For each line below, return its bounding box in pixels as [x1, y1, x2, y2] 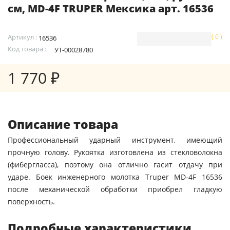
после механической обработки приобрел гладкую [8, 184, 222, 195]
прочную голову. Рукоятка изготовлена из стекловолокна [8, 147, 222, 158]
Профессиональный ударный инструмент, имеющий [8, 135, 222, 145]
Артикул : [8, 32, 37, 42]
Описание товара [8, 116, 118, 133]
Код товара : [8, 44, 46, 54]
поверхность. [8, 197, 55, 207]
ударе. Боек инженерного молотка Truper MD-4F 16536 [8, 172, 222, 182]
